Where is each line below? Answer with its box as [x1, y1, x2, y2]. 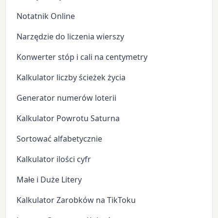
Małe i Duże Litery [17, 174, 82, 185]
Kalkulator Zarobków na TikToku [17, 194, 136, 205]
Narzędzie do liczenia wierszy [17, 31, 125, 42]
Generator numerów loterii [17, 92, 117, 103]
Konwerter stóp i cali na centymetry [17, 51, 148, 62]
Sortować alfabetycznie [17, 133, 103, 144]
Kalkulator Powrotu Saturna [17, 112, 120, 124]
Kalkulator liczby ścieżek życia [17, 72, 126, 83]
